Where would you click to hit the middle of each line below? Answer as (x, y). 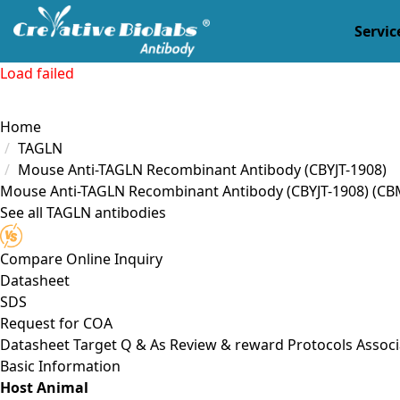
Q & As (143, 344)
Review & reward (227, 344)
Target (95, 344)
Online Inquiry (114, 258)
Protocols (320, 344)
